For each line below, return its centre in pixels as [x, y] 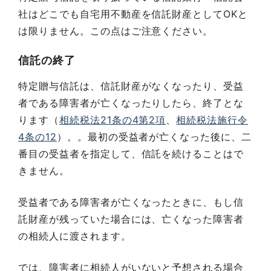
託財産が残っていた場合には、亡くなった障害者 [131, 219]
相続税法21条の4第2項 [113, 119]
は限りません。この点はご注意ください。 [116, 31]
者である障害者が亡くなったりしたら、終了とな [131, 103]
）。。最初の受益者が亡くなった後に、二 [154, 136]
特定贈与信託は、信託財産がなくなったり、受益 [131, 86]
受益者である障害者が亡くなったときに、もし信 [131, 202]
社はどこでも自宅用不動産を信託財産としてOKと [133, 14]
